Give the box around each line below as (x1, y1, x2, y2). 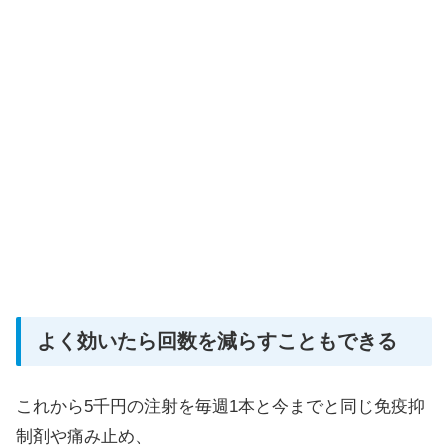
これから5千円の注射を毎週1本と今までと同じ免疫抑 (16, 396, 425, 416)
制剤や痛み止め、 (16, 426, 152, 446)
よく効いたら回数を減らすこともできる (37, 330, 397, 353)
